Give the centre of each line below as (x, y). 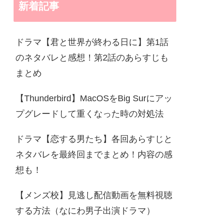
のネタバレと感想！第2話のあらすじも (92, 58)
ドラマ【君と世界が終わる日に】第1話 (92, 42)
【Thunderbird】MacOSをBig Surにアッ (94, 98)
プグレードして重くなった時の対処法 (90, 114)
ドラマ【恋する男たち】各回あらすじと (94, 139)
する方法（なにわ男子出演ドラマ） (85, 211)
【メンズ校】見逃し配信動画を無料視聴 (94, 195)
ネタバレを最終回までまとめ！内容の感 (94, 155)
